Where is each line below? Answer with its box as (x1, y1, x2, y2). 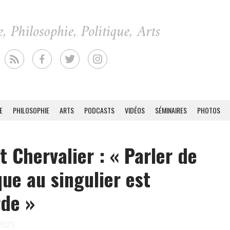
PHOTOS (197, 105, 220, 116)
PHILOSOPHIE (13, 105, 49, 116)
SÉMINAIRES (155, 105, 187, 116)
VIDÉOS (125, 105, 145, 116)
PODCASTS (84, 105, 114, 116)
